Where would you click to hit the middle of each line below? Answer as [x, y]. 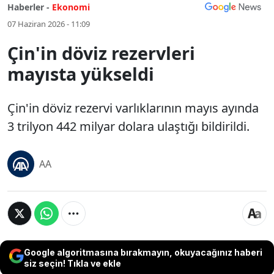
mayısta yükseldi [81, 74]
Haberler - [28, 7]
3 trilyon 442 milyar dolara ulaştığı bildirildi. [128, 126]
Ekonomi [71, 7]
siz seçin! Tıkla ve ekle [72, 263]
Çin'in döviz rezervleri [101, 53]
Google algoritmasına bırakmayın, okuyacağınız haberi [143, 252]
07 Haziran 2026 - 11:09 [49, 24]
